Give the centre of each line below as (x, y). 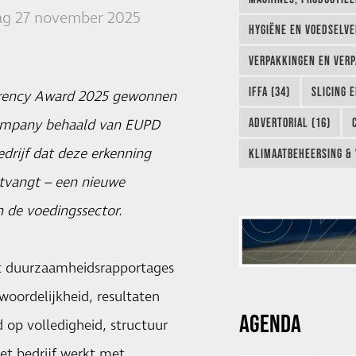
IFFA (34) (269, 92)
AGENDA (270, 323)
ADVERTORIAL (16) (289, 123)
